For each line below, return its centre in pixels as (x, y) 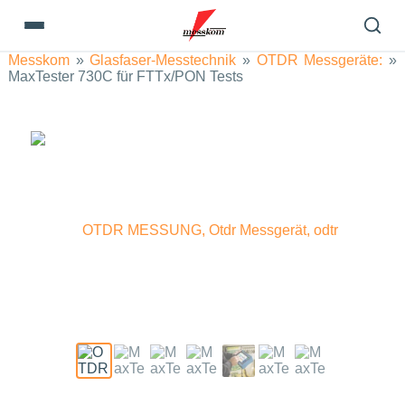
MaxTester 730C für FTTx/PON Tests (126, 76)
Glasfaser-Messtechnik (163, 60)
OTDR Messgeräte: (320, 60)
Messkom (39, 60)
